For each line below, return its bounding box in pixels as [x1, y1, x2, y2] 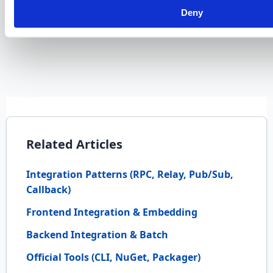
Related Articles [26, 135, 122, 152]
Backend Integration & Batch [26, 227, 168, 241]
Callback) [26, 182, 71, 196]
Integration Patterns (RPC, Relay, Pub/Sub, [26, 167, 233, 181]
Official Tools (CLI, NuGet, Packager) [26, 250, 200, 264]
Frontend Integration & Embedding [26, 205, 197, 219]
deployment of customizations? [34, 2, 187, 16]
